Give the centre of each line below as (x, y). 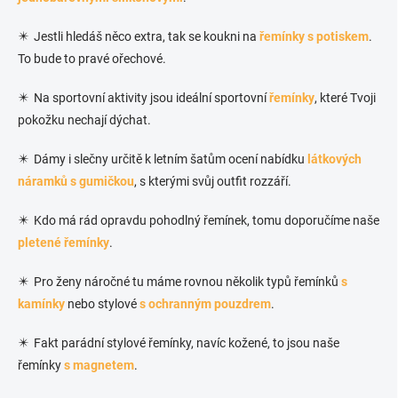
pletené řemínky (64, 243)
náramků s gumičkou (76, 182)
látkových (334, 159)
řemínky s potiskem (314, 37)
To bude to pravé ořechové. (92, 59)
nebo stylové (102, 304)
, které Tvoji (345, 98)
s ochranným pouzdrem (205, 304)
